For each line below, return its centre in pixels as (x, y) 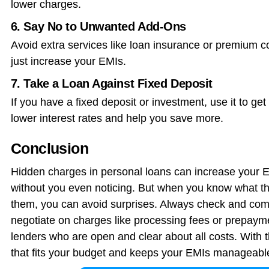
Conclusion (50, 148)
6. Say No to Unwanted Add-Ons (98, 26)
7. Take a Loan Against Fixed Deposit (111, 83)
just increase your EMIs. (68, 61)
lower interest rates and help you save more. (117, 118)
